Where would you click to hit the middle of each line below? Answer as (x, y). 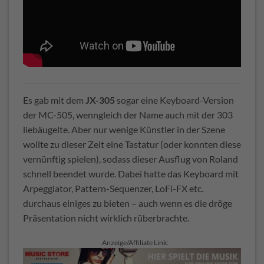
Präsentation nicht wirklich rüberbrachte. (106, 217)
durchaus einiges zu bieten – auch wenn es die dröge (128, 203)
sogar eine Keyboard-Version (174, 100)
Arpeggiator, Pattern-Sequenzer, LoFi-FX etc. (113, 188)
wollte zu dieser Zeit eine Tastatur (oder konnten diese (132, 144)
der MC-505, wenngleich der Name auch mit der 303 (128, 114)
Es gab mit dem (54, 100)
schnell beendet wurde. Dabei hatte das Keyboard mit (131, 173)
